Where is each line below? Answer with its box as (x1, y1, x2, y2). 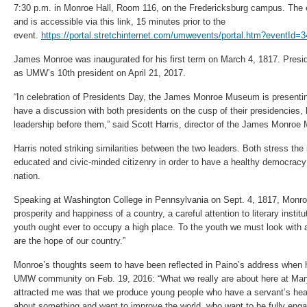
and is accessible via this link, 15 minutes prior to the (14, 16, 225, 27)
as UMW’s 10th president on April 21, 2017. (14, 68, 186, 78)
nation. (14, 171, 40, 181)
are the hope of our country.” (14, 236, 125, 246)
